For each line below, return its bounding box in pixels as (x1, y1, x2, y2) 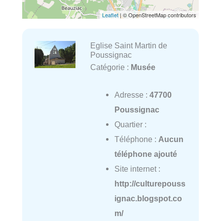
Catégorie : (90, 63, 131, 72)
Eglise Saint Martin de (90, 41, 167, 50)
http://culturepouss (114, 179, 185, 188)
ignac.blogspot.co (114, 194, 182, 203)
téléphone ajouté (114, 149, 177, 159)
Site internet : (114, 164, 160, 174)
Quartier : (114, 120, 147, 129)
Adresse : (114, 90, 149, 100)
